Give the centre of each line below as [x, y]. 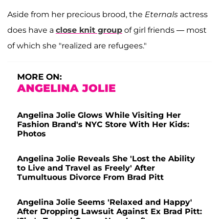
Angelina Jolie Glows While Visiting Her [99, 115]
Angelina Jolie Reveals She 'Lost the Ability [106, 158]
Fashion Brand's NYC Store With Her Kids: [103, 124]
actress [193, 14]
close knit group [89, 30]
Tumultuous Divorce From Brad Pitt [90, 177]
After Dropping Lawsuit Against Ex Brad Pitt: [109, 211]
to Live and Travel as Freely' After [86, 168]
